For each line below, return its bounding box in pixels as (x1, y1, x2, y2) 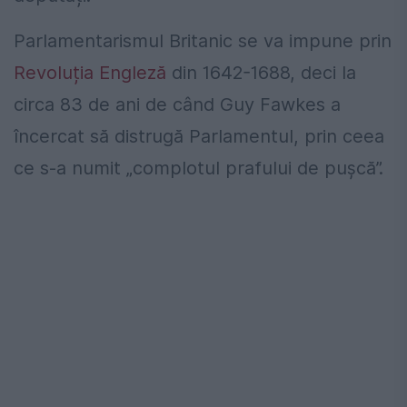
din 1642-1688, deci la (166, 62, 356, 84)
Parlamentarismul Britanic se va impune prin (14, 30, 392, 53)
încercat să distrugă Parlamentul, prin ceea (14, 125, 384, 148)
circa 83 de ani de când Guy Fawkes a (14, 94, 341, 116)
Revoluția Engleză (14, 62, 166, 84)
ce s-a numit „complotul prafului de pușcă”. (14, 157, 383, 180)
